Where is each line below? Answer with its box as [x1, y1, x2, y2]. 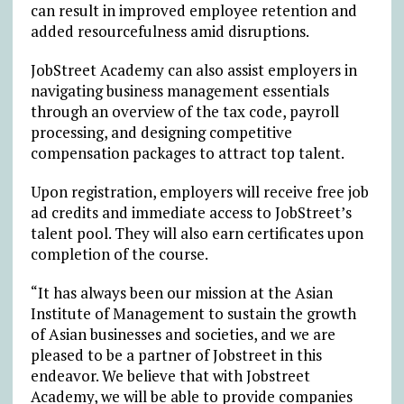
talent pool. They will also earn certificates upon [30, 222, 363, 243]
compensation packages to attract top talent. [30, 142, 344, 163]
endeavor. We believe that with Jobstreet [30, 364, 310, 386]
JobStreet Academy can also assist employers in [30, 59, 357, 80]
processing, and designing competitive [30, 121, 292, 142]
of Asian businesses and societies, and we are [30, 323, 335, 344]
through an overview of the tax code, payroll [30, 100, 339, 122]
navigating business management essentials [30, 79, 329, 101]
